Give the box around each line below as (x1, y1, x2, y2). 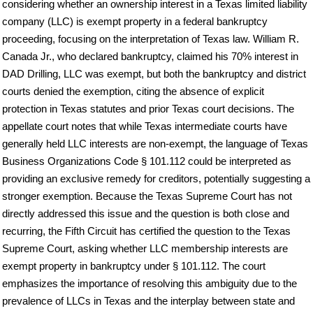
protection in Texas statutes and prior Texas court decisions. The (2, 103, 294, 115)
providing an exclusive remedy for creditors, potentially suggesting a (2, 173, 310, 185)
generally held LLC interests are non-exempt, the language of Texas (2, 138, 308, 150)
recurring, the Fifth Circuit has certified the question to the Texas (2, 225, 291, 238)
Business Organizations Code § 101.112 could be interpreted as (2, 155, 291, 168)
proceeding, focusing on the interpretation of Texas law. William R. (2, 33, 299, 45)
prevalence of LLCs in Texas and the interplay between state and (2, 295, 295, 307)
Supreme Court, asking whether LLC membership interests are (2, 242, 288, 255)
